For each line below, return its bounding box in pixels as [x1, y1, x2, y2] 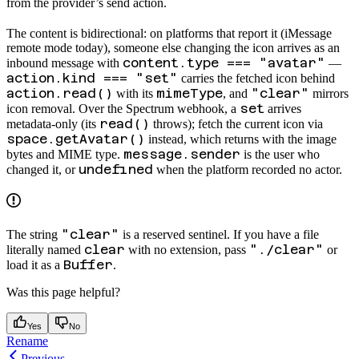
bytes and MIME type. [6, 147, 123, 162]
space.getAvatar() [6, 131, 145, 147]
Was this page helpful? [6, 285, 120, 300]
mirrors [309, 87, 349, 101]
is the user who [240, 147, 320, 162]
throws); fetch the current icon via [150, 117, 323, 131]
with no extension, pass [125, 243, 249, 257]
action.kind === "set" [6, 71, 178, 87]
